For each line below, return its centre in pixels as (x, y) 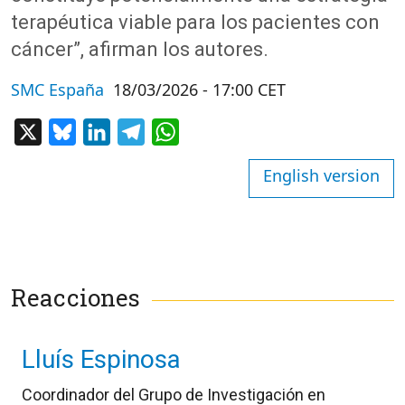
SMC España (57, 89)
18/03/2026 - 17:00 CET (199, 89)
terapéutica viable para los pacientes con (195, 22)
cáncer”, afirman (87, 49)
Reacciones (75, 298)
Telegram (177, 131)
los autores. (216, 49)
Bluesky (102, 131)
